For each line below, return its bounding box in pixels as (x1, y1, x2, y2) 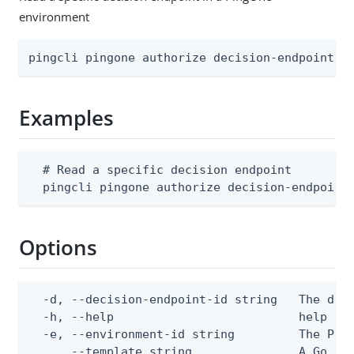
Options (19, 233, 97, 262)
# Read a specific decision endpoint (28, 162, 292, 177)
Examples (19, 104, 114, 133)
